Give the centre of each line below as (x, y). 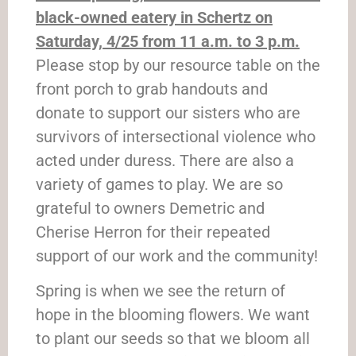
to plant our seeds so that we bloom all (173, 339)
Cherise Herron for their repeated (153, 232)
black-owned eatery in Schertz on (154, 17)
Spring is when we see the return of (161, 291)
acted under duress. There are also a (165, 160)
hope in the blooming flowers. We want (173, 315)
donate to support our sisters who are (168, 112)
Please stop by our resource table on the (178, 65)
